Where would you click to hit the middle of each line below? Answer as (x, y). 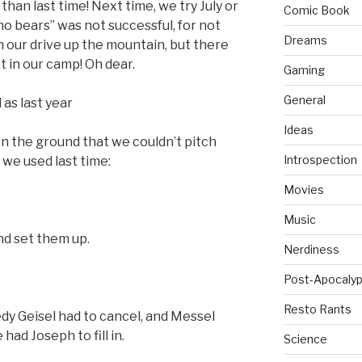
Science (305, 339)
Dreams (305, 40)
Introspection (320, 160)
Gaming (304, 70)
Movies (303, 190)
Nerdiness (311, 250)
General (304, 100)
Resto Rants (317, 309)
